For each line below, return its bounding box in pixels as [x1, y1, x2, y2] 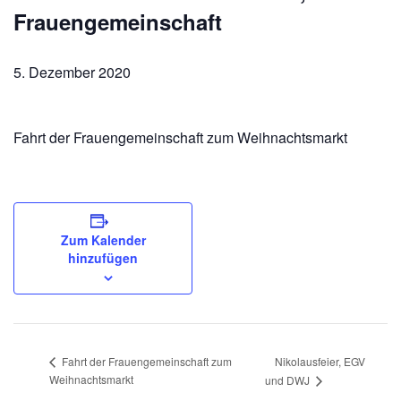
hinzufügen [68, 249, 138, 268]
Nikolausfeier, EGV [274, 353, 365, 369]
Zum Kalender [60, 231, 146, 250]
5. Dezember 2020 [13, 62, 131, 83]
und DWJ [264, 372, 312, 388]
